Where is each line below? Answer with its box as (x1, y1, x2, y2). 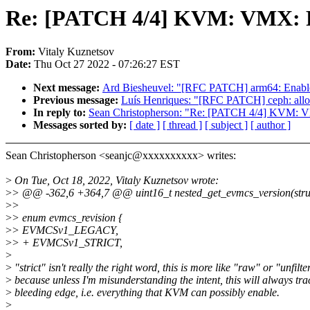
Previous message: (33, 94, 121, 107)
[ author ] (250, 119, 291, 131)
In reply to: (33, 107, 89, 119)
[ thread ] (163, 119, 202, 131)
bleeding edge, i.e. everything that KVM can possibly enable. (12, 286, 280, 299)
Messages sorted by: (33, 119, 129, 131)
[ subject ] (205, 119, 248, 131)
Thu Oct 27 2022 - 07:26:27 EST (34, 58, 180, 71)
